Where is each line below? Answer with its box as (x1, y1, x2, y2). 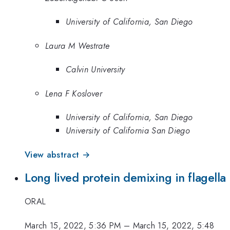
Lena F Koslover (45, 87, 102, 100)
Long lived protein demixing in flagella (25, 169, 226, 187)
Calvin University (66, 63, 125, 76)
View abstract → (25, 148, 90, 161)
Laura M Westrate (45, 39, 110, 52)
